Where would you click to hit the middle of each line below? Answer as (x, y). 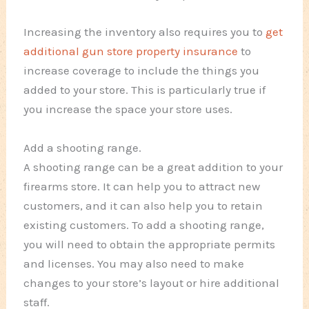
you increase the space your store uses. (128, 109)
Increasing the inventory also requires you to (145, 32)
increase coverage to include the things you (142, 71)
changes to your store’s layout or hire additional (152, 282)
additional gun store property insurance (131, 51)
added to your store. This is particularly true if (145, 90)
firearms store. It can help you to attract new (142, 186)
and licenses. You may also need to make (134, 263)
